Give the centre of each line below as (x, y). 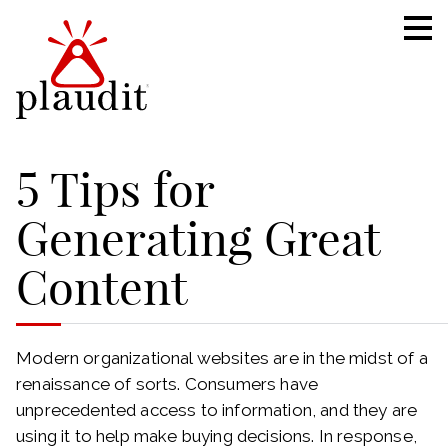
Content (102, 287)
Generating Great (198, 238)
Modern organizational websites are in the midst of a (222, 357)
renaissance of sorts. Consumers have (167, 383)
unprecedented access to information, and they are (217, 409)
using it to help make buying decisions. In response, (216, 435)
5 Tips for (115, 189)
